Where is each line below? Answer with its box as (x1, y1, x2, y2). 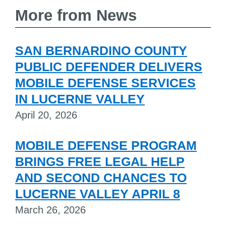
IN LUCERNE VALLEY (15, 92, 145, 106)
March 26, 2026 (15, 204, 86, 216)
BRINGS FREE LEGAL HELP (15, 154, 185, 169)
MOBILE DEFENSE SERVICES (15, 76, 196, 90)
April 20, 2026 (15, 109, 77, 121)
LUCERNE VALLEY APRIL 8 (15, 187, 180, 201)
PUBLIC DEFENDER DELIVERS (15, 60, 202, 74)
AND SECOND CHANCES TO (15, 171, 187, 185)
